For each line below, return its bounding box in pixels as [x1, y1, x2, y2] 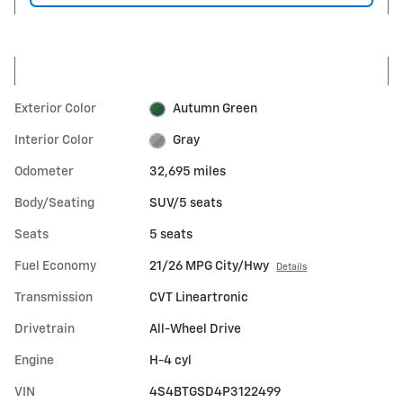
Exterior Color [14, 103, 96, 116]
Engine [14, 354, 54, 368]
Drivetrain [14, 323, 75, 336]
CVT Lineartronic [149, 291, 249, 305]
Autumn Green [172, 103, 257, 116]
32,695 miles [149, 166, 227, 179]
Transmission [14, 291, 93, 305]
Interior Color [14, 134, 94, 148]
